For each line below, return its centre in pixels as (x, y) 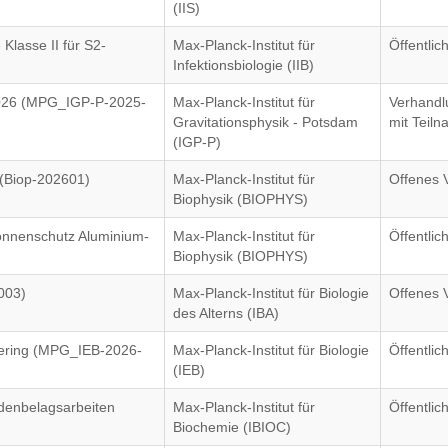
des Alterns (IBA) (226, 313)
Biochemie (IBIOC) (232, 427)
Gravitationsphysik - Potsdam (266, 122)
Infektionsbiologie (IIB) (244, 65)
